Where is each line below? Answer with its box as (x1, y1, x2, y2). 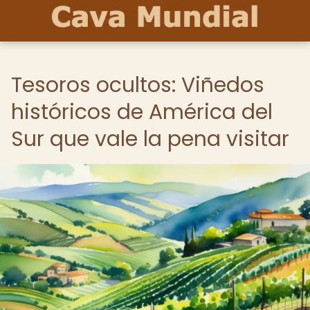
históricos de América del (11, 98, 273, 127)
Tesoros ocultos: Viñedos (11, 71, 264, 100)
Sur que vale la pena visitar (11, 125, 289, 154)
